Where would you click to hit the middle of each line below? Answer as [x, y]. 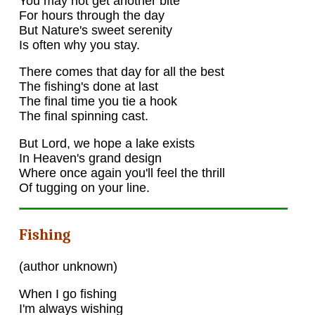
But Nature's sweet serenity [95, 30]
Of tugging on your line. [84, 187]
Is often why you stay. [79, 45]
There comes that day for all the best [121, 72]
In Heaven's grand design [90, 158]
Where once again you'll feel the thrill [122, 173]
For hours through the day [91, 15]
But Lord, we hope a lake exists [107, 143]
